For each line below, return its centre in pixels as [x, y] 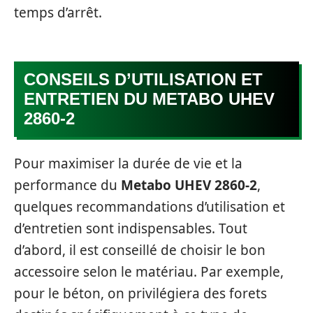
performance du [67, 185]
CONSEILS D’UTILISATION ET [143, 79]
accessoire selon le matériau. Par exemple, [149, 271]
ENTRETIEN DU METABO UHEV [149, 99]
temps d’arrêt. [58, 12]
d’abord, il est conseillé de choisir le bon [140, 250]
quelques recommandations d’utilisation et [150, 206]
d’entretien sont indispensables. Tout [131, 228]
